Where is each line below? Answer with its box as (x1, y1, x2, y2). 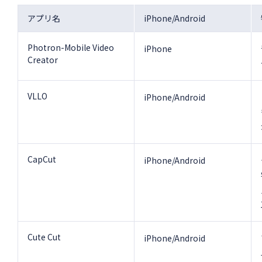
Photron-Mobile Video (27, 42, 115, 54)
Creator (27, 54, 58, 66)
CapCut (27, 153, 57, 166)
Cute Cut (27, 231, 61, 243)
